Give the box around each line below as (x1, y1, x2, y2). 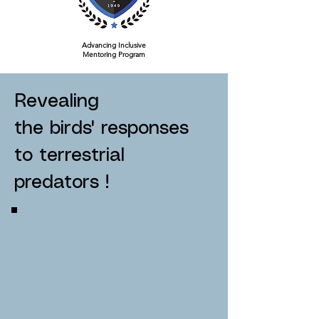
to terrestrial (14, 147, 125, 164)
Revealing (14, 93, 105, 110)
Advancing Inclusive (82, 41, 146, 50)
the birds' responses (14, 120, 189, 137)
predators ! (14, 174, 109, 192)
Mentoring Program (83, 50, 145, 59)
